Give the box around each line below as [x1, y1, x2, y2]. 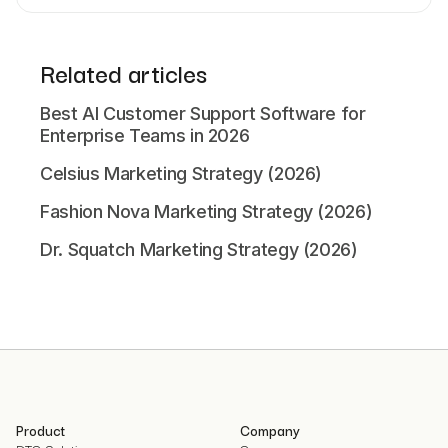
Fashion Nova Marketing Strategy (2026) [40, 200, 373, 222]
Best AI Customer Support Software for [40, 102, 366, 124]
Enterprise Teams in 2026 [40, 124, 250, 146]
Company [240, 418, 300, 441]
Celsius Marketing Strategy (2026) [40, 162, 323, 184]
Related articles [40, 52, 207, 91]
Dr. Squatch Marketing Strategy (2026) [40, 238, 358, 260]
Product [16, 418, 65, 441]
